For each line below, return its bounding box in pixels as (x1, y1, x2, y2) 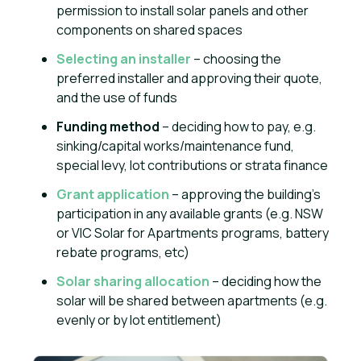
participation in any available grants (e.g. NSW (56, 205, 323, 222)
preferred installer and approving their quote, (56, 69, 322, 87)
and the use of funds (56, 89, 177, 106)
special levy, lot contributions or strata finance (56, 156, 328, 174)
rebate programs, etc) (56, 243, 189, 261)
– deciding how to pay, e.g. (162, 118, 316, 135)
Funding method (56, 118, 162, 135)
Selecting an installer (56, 50, 191, 68)
